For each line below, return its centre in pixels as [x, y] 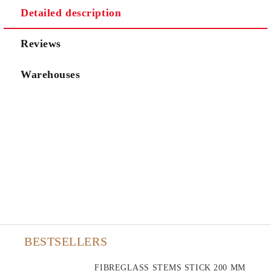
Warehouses [51, 75]
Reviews [41, 44]
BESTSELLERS [66, 242]
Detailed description [71, 13]
